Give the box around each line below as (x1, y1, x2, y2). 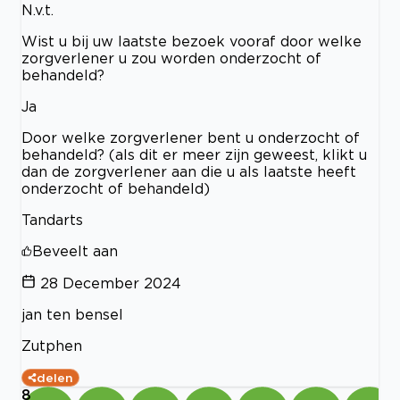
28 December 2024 (40, 274, 181, 291)
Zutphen (21, 337, 82, 354)
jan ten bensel (21, 305, 123, 322)
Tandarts (21, 211, 83, 228)
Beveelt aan (32, 242, 118, 259)
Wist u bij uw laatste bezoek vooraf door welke (21, 32, 362, 49)
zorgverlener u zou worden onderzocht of (21, 49, 321, 66)
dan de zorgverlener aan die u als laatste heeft (21, 162, 356, 179)
